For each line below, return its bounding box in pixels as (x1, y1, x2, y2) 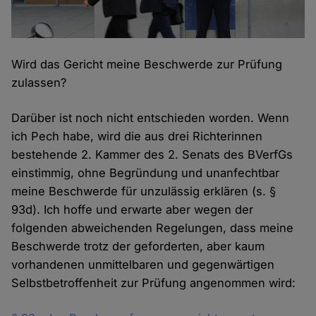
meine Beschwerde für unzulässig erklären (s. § (11, 183, 276, 198)
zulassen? (11, 75, 67, 90)
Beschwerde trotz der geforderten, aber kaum (11, 238, 265, 253)
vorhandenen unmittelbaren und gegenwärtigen (11, 257, 275, 272)
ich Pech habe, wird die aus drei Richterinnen (11, 128, 263, 143)
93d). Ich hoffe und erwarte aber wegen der (11, 202, 254, 217)
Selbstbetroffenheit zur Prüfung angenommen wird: (11, 275, 296, 290)
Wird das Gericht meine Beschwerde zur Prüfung (11, 56, 283, 71)
